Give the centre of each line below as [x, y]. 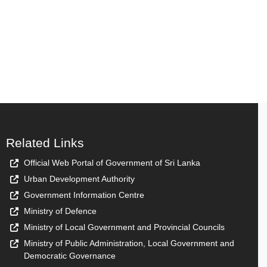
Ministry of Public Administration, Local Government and [129, 243]
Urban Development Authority [79, 179]
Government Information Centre [84, 195]
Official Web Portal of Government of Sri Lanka [112, 163]
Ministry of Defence [60, 211]
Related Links [45, 143]
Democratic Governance [70, 256]
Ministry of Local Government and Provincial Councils [124, 227]
